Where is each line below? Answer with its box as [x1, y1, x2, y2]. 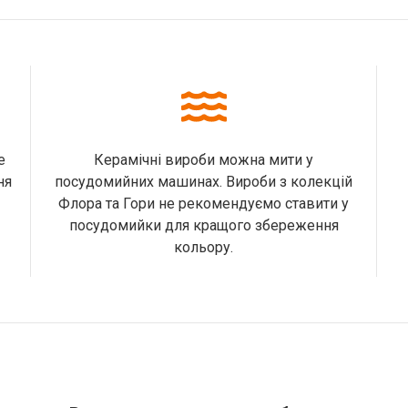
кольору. [174, 239, 233, 256]
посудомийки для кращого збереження [68, 217, 339, 234]
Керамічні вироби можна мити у [94, 151, 313, 168]
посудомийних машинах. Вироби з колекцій [55, 173, 352, 190]
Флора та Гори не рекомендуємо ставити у [58, 195, 349, 212]
